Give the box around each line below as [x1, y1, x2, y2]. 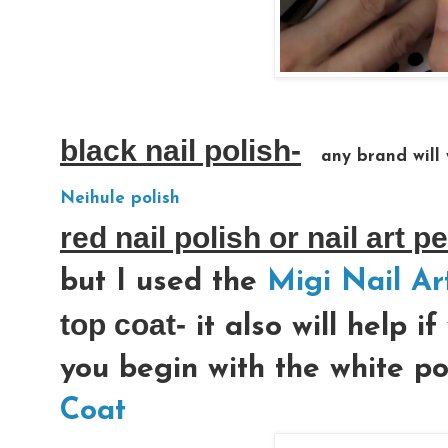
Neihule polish [60, 189, 180, 207]
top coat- [60, 307, 186, 341]
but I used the [60, 266, 267, 298]
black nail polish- [60, 133, 301, 167]
